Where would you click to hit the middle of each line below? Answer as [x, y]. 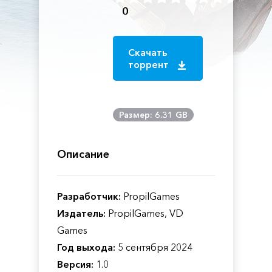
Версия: [75, 264]
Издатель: [81, 213]
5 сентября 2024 [154, 247]
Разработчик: [89, 196]
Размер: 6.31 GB [154, 115]
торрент [150, 64]
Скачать [148, 52]
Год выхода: [86, 247]
